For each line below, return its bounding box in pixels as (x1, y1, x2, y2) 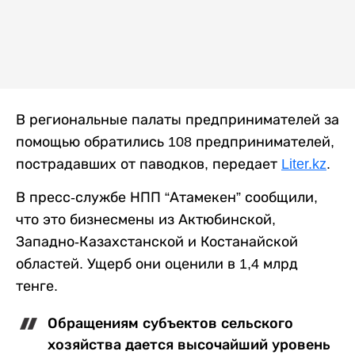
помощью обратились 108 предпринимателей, (16, 133, 334, 150)
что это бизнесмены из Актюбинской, (16, 211, 276, 227)
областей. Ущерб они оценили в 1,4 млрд (16, 255, 298, 272)
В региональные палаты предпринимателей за (16, 111, 339, 128)
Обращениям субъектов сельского (48, 315, 293, 331)
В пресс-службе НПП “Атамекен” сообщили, (16, 189, 318, 205)
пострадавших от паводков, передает (16, 155, 281, 172)
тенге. (16, 277, 58, 294)
